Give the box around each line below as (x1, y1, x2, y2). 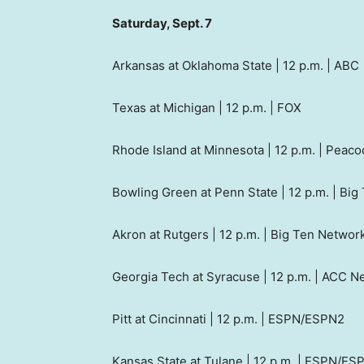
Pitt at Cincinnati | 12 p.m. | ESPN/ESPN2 (112, 311, 344, 327)
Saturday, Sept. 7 (112, 15, 212, 32)
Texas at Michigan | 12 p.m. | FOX (112, 100, 301, 116)
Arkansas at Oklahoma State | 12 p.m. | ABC (112, 58, 359, 74)
